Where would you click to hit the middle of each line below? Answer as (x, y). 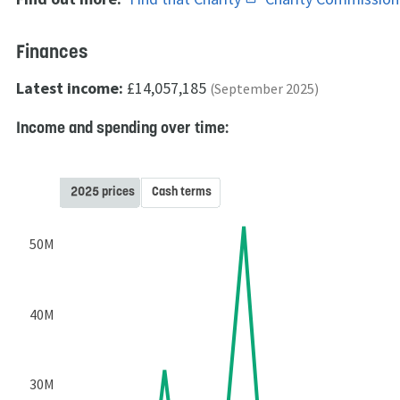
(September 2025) (264, 88)
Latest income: (70, 87)
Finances (52, 51)
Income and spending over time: (122, 127)
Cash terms (182, 191)
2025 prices (103, 191)
